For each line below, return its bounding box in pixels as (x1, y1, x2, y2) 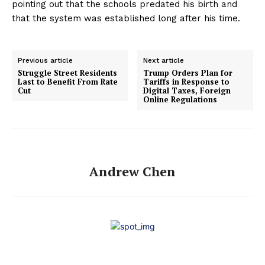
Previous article (18, 56, 73, 65)
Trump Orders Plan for (143, 67, 233, 79)
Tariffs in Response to (143, 76, 230, 88)
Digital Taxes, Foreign (143, 85, 231, 96)
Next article (143, 56, 185, 65)
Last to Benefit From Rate (18, 76, 118, 88)
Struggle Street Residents (18, 67, 117, 79)
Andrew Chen (89, 163, 176, 180)
